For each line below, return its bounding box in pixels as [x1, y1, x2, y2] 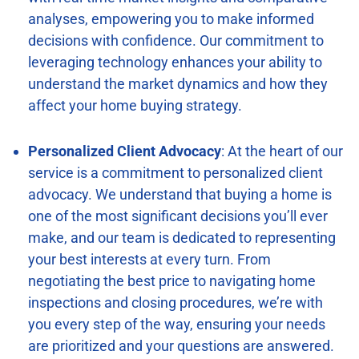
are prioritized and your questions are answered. [28, 337, 334, 354]
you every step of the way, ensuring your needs [28, 315, 325, 333]
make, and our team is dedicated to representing [28, 228, 336, 246]
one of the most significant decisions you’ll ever [28, 207, 328, 224]
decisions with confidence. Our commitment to [28, 31, 324, 49]
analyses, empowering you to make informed [28, 10, 314, 27]
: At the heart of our [221, 142, 343, 159]
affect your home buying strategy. [28, 96, 242, 114]
